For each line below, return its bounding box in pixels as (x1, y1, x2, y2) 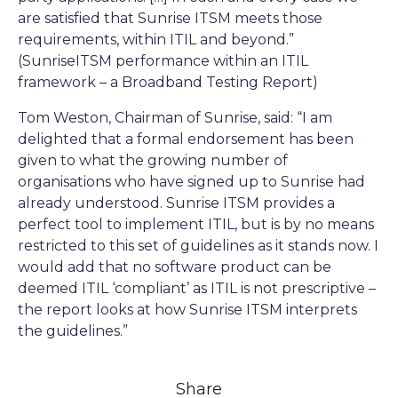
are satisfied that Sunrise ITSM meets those (18, 10, 322, 28)
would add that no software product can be (18, 259, 331, 276)
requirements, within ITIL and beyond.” (18, 31, 294, 49)
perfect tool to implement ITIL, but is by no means (18, 216, 374, 234)
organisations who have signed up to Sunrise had (18, 173, 365, 191)
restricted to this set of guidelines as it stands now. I (18, 237, 378, 255)
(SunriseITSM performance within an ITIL (18, 52, 308, 70)
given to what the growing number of (18, 152, 288, 170)
